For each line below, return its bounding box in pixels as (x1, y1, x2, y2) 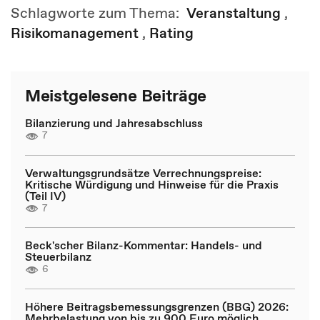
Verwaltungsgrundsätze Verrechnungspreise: (25, 164, 261, 181)
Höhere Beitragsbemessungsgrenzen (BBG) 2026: (25, 298, 289, 314)
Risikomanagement (11, 23, 139, 43)
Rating (149, 23, 194, 43)
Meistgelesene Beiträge (25, 84, 206, 107)
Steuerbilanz (25, 249, 91, 264)
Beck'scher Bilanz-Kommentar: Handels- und (25, 237, 262, 253)
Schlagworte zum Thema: (11, 3, 186, 23)
